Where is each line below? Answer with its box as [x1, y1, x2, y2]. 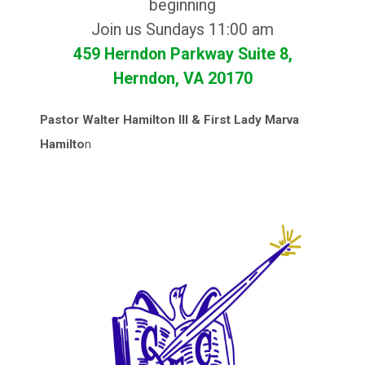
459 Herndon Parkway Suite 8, [73, 44, 292, 64]
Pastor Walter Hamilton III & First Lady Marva [40, 112, 300, 127]
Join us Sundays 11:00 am [91, 20, 274, 39]
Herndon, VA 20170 [112, 68, 253, 88]
